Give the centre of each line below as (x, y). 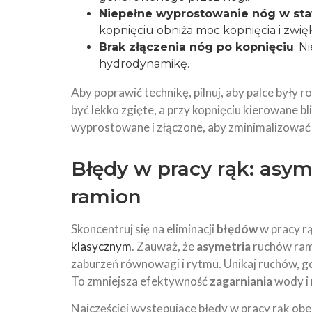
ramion (106, 196)
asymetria (224, 246)
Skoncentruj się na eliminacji (144, 229)
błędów (237, 229)
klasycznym (101, 246)
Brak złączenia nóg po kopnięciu (196, 47)
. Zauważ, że (164, 246)
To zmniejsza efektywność (140, 281)
